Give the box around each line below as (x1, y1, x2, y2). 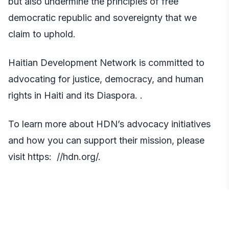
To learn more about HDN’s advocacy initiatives (8, 118, 211, 129)
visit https (8, 151, 49, 162)
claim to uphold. (8, 28, 76, 39)
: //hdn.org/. (49, 151, 101, 162)
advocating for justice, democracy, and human (8, 73, 203, 84)
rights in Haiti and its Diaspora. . (8, 89, 143, 101)
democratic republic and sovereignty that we (8, 12, 197, 23)
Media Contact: (8, 208, 74, 219)
